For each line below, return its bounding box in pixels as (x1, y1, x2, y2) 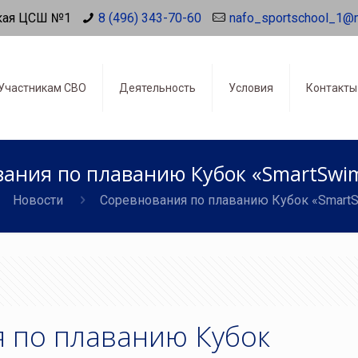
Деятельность (118, 82, 196, 94)
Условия (228, 82, 273, 94)
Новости (12, 193, 63, 208)
